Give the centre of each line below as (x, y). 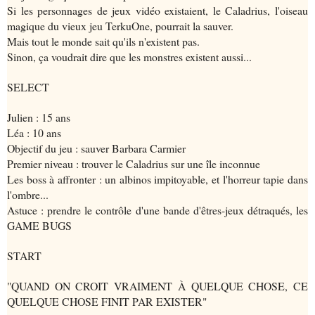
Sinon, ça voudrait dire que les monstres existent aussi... (129, 57)
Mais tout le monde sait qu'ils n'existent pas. (103, 41)
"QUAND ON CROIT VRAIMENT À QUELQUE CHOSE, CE (157, 286)
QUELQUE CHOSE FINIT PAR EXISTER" (107, 302)
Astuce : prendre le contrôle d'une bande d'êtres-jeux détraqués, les (157, 210)
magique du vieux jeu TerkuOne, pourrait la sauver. (120, 26)
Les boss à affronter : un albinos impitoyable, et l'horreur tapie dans (157, 179)
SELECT (28, 87)
